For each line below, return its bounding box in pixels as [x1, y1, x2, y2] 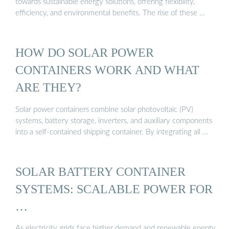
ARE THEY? [15, 80, 81, 95]
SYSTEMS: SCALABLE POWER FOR [15, 181, 213, 196]
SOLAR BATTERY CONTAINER [15, 164, 186, 178]
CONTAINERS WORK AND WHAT [15, 63, 199, 77]
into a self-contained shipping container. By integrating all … [15, 128, 208, 136]
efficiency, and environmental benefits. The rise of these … [15, 9, 205, 17]
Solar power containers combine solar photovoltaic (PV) [15, 105, 193, 113]
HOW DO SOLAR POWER [15, 45, 154, 60]
